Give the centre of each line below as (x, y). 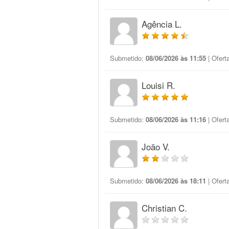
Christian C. (164, 208)
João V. (156, 146)
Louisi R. (158, 85)
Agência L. (162, 24)
